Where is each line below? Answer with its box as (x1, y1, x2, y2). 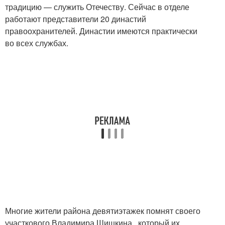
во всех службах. (5, 37, 68, 49)
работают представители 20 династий (5, 13, 146, 25)
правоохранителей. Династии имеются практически (5, 25, 197, 37)
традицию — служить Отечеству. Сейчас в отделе (5, 1, 189, 13)
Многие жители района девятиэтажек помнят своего (5, 205, 200, 217)
